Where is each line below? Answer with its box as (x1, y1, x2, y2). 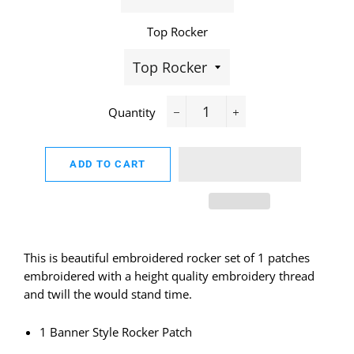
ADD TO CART (70, 158, 146, 170)
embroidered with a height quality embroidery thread (24, 267, 314, 284)
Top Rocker (146, 24, 208, 40)
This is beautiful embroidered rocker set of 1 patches (24, 249, 310, 265)
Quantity (108, 104, 156, 120)
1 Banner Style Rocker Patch (40, 323, 192, 340)
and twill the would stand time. (24, 285, 192, 302)
